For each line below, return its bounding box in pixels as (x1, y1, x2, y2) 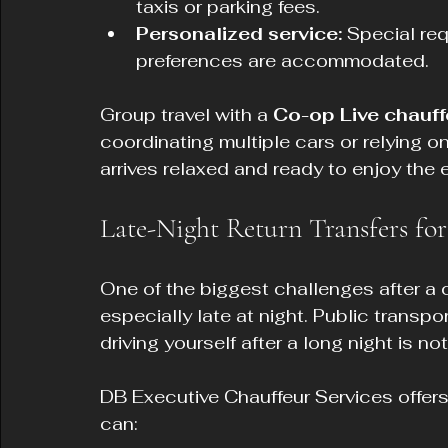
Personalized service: (136, 22, 342, 45)
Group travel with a (100, 103, 273, 126)
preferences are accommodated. (136, 49, 429, 72)
